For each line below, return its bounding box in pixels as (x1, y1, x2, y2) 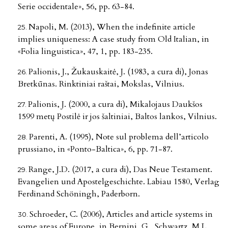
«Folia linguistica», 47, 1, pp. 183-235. (18, 45, 153, 57)
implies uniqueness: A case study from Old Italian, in (18, 33, 209, 45)
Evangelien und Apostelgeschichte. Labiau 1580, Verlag (18, 176, 219, 187)
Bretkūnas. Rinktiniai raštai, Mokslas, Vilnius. (18, 78, 184, 90)
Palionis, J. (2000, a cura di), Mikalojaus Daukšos (28, 98, 203, 110)
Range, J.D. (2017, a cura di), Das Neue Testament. (28, 163, 212, 175)
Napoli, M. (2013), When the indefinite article (28, 21, 195, 33)
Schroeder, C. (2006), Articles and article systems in (30, 208, 213, 220)
